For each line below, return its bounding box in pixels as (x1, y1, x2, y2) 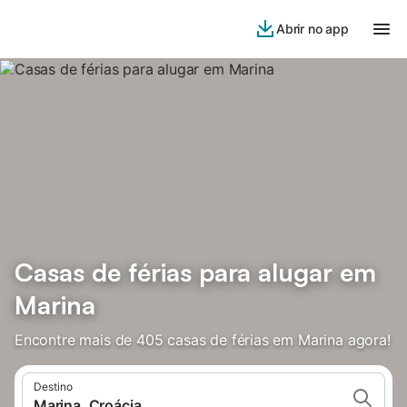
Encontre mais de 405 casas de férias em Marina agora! (15, 331, 391, 349)
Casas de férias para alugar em (15, 256, 376, 288)
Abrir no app (275, 21, 349, 36)
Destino (34, 380, 73, 393)
